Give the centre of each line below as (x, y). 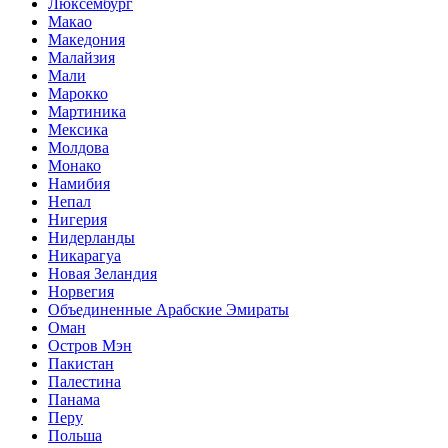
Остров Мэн (90, 345)
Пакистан (81, 363)
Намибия (79, 183)
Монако (74, 165)
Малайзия (81, 57)
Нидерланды (91, 237)
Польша (75, 435)
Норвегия (81, 291)
